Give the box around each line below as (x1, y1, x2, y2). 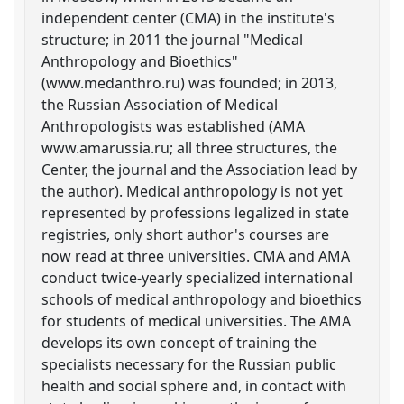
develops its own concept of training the (41, 332, 317, 353)
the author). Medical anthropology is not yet (41, 180, 344, 201)
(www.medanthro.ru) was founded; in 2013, (41, 72, 338, 93)
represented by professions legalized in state (41, 202, 350, 223)
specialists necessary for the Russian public (41, 353, 337, 374)
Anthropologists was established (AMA (41, 115, 306, 136)
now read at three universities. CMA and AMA (41, 245, 351, 266)
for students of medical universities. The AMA (41, 310, 352, 331)
